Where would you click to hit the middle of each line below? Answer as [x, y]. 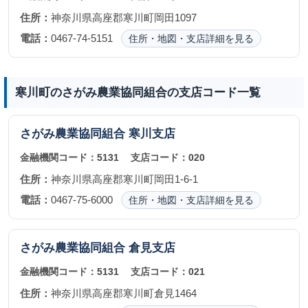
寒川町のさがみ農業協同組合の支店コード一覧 [138, 92]
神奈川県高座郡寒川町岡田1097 [124, 18]
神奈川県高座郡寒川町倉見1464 [124, 293]
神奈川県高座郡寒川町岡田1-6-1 [124, 179]
